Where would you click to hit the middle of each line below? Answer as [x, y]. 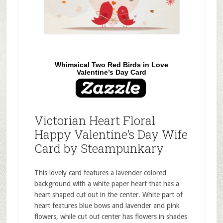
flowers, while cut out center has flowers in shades [111, 217]
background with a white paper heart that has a [107, 184]
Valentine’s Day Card [111, 72]
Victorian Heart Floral [95, 121]
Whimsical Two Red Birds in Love [111, 64]
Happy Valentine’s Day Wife [111, 135]
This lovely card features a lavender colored [100, 173]
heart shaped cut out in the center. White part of [108, 195]
